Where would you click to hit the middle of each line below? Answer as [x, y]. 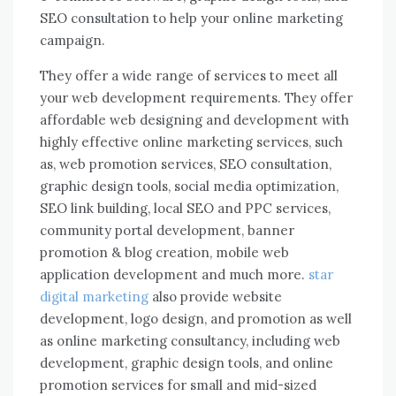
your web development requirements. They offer [196, 98]
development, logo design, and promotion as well [196, 319]
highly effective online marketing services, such [191, 142]
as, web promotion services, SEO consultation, [186, 164]
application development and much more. [174, 274]
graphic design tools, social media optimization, [189, 186]
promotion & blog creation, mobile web [164, 252]
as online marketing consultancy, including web [190, 341]
